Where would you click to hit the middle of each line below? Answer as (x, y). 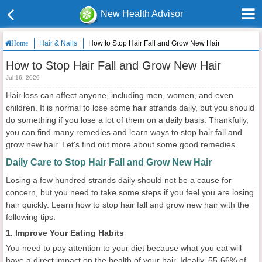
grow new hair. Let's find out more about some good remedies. (122, 144)
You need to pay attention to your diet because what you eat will (124, 248)
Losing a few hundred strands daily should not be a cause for (119, 180)
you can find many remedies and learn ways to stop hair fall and (124, 132)
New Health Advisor (142, 14)
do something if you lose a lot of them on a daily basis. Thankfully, (127, 120)
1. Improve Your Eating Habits (65, 233)
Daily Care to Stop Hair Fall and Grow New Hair (109, 162)
